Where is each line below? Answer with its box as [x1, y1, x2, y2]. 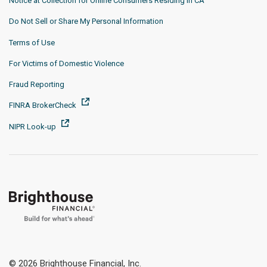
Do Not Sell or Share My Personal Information [9, 17, 163, 26]
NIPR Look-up [9, 122, 58, 131]
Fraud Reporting [9, 80, 64, 89]
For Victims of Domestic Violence [9, 58, 124, 68]
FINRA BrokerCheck [9, 101, 78, 110]
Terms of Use [9, 38, 55, 47]
